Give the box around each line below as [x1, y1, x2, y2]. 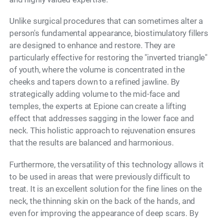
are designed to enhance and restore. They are [9, 40, 175, 51]
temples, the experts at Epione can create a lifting [9, 101, 186, 111]
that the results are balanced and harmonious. [9, 138, 174, 148]
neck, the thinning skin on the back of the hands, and [9, 196, 196, 206]
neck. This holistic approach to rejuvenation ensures [9, 126, 196, 136]
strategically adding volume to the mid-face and [9, 89, 181, 99]
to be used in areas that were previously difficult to [9, 171, 191, 182]
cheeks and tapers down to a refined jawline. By [9, 77, 180, 87]
